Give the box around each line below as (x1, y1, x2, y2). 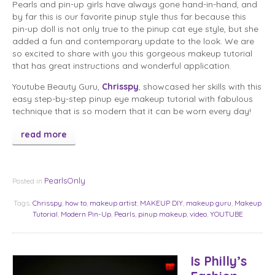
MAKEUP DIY (140, 198, 183, 208)
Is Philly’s (190, 253, 247, 269)
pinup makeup (137, 209, 187, 219)
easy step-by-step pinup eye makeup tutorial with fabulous (12, 93, 253, 105)
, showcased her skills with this (139, 81, 261, 93)
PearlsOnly (44, 176, 85, 186)
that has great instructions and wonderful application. (12, 60, 231, 72)
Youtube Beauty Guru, (12, 81, 102, 93)
